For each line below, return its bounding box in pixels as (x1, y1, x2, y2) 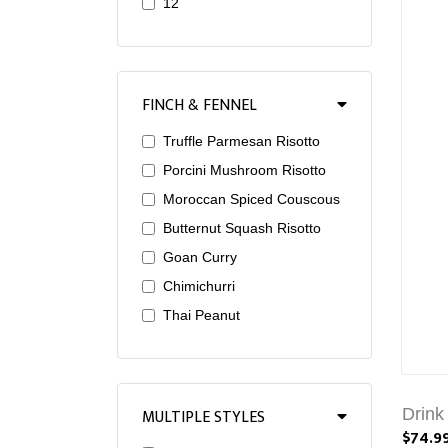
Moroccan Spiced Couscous (163, 191, 340, 207)
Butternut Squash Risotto (163, 220, 321, 236)
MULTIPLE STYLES (142, 404, 265, 431)
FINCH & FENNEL (142, 92, 257, 119)
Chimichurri (163, 278, 235, 294)
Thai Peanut (163, 307, 240, 323)
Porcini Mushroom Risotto (163, 162, 326, 178)
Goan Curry (163, 249, 237, 265)
